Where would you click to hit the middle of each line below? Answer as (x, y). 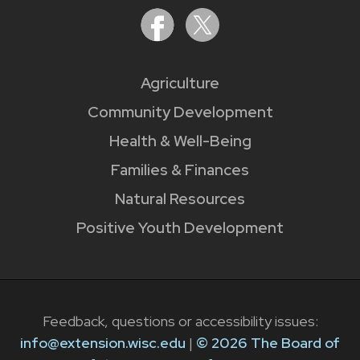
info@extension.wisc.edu (103, 343)
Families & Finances (180, 170)
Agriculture (180, 83)
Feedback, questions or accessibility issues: (180, 321)
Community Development (180, 112)
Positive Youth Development (180, 227)
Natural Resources (180, 198)
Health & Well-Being (180, 141)
